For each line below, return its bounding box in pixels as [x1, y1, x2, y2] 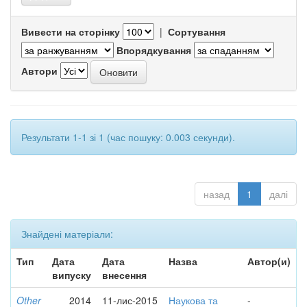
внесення [102, 268, 147, 282]
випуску [52, 268, 91, 282]
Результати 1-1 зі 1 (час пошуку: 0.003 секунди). [21, 130, 235, 144]
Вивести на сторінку [21, 25, 120, 38]
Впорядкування [116, 43, 191, 57]
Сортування [168, 25, 225, 38]
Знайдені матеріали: [21, 227, 113, 241]
